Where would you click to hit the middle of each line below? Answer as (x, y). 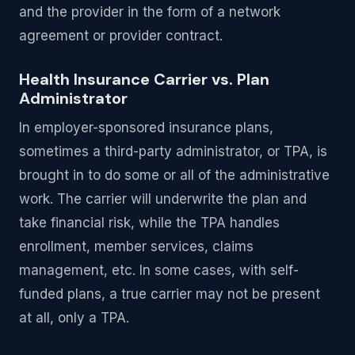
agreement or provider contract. (121, 36)
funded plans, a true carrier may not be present (170, 294)
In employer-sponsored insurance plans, (146, 128)
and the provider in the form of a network (150, 12)
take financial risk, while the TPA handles (149, 223)
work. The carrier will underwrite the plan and (163, 199)
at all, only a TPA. (74, 318)
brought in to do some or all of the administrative (174, 176)
